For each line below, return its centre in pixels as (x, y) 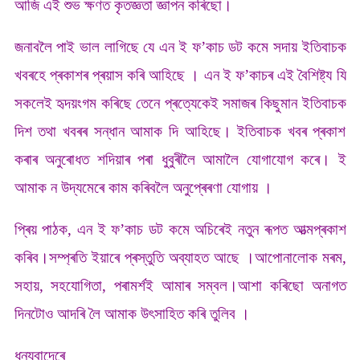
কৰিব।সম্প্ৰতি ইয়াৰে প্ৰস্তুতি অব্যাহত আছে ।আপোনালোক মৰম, (180, 257)
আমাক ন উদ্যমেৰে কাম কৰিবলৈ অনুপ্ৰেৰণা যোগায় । (143, 187)
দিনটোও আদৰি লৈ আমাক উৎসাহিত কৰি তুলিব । (132, 313)
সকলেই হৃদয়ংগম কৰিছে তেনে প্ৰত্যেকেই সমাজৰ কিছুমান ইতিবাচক (180, 103)
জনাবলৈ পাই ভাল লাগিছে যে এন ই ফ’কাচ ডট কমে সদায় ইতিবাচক (180, 47)
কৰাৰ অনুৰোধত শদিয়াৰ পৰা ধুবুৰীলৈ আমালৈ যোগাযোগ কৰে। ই (180, 159)
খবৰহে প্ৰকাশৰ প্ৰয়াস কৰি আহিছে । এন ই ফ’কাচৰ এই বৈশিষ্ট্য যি (180, 75)
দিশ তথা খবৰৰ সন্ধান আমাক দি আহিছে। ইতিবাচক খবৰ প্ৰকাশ (180, 131)
